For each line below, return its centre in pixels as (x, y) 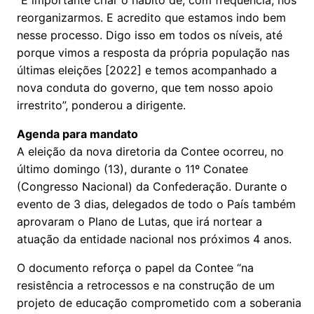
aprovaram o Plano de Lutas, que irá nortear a (139, 221)
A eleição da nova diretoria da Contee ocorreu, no (150, 151)
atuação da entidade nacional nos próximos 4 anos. (154, 239)
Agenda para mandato (77, 134)
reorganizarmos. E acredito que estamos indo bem (151, 18)
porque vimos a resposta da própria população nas (153, 53)
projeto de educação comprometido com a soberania (159, 303)
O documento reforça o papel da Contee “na (135, 268)
